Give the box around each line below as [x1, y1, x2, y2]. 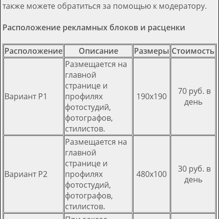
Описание [78, 45, 118, 56]
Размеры [134, 45, 169, 56]
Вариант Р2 [4, 168, 47, 179]
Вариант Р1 [4, 90, 47, 102]
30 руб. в [175, 163, 211, 174]
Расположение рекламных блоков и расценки [2, 22, 185, 33]
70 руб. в [175, 85, 211, 96]
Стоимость [172, 45, 215, 56]
